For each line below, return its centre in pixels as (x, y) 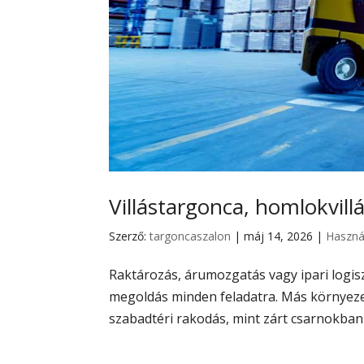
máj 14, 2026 (279, 236)
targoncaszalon (191, 236)
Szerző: (130, 236)
